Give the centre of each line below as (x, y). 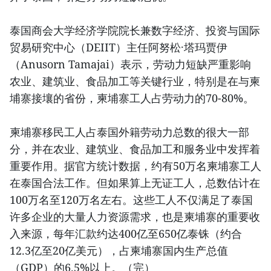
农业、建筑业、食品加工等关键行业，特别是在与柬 (135, 81)
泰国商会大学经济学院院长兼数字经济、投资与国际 (135, 31)
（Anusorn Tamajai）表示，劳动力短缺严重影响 (130, 64)
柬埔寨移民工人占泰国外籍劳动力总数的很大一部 (129, 132)
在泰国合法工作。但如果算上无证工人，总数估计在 (135, 183)
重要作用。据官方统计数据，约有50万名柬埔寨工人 (135, 166)
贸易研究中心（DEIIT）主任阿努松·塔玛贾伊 (119, 47)
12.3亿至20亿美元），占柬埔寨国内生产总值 (119, 251)
